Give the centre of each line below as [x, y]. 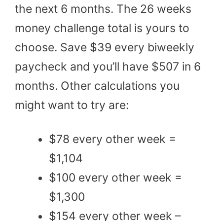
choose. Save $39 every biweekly [105, 47]
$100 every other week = [115, 177]
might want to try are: [72, 105]
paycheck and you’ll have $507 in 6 [108, 66]
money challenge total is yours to [102, 28]
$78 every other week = [112, 139]
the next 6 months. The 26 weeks [103, 9]
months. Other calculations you [97, 86]
